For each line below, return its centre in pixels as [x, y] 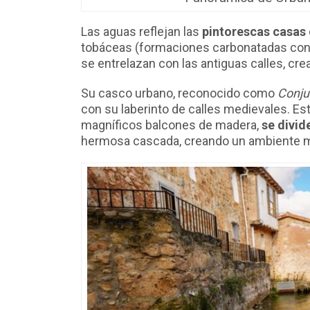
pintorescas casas [254, 32]
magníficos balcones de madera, [171, 125]
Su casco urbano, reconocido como [179, 93]
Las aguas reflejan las [142, 32]
